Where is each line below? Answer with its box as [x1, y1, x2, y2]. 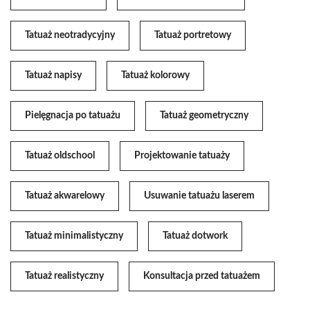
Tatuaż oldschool [25, 150, 95, 161]
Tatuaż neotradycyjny [25, 30, 115, 40]
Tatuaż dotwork [163, 230, 228, 241]
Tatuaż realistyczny [25, 271, 104, 281]
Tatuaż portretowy [154, 30, 231, 40]
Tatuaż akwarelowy [25, 190, 104, 201]
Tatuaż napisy [25, 70, 82, 80]
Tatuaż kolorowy [121, 70, 190, 80]
